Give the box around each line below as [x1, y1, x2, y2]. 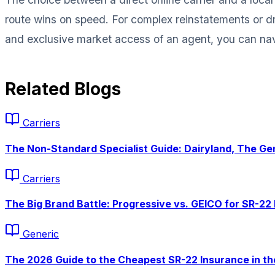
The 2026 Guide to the [5, 253, 118, 266]
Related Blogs [5, 79, 121, 100]
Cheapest [118, 253, 166, 266]
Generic [23, 228, 59, 241]
